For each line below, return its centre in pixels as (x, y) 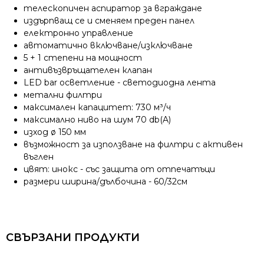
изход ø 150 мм (55, 132)
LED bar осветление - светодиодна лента (120, 82)
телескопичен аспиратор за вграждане (113, 8)
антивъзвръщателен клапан (88, 70)
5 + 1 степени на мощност (83, 57)
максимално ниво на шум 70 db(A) (97, 119)
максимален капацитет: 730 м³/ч (97, 107)
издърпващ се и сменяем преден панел (109, 20)
